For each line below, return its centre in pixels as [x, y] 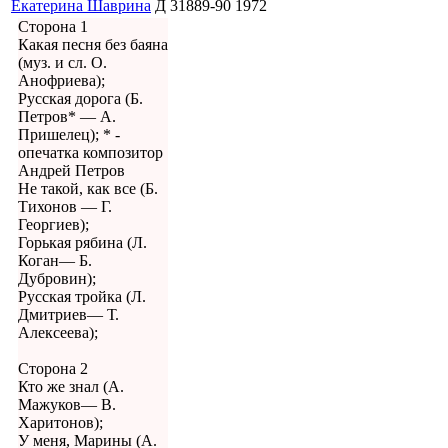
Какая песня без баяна [93, 45]
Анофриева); [61, 81]
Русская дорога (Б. [80, 99]
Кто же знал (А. [71, 387]
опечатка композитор [90, 153]
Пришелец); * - [69, 135]
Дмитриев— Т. [68, 315]
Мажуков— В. [67, 405]
